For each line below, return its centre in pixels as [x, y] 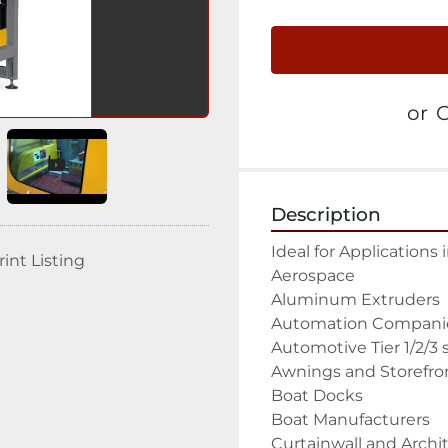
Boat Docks [317, 395]
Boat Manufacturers [350, 419]
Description [326, 214]
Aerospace [313, 275]
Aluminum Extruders [355, 299]
